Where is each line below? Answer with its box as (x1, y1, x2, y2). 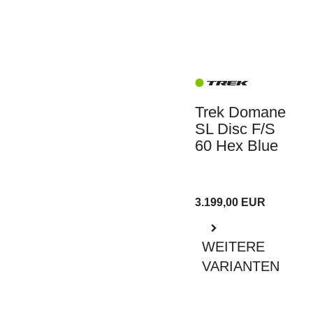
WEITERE (202, 239, 265, 255)
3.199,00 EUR (195, 196, 265, 209)
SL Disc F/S (195, 120, 275, 138)
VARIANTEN (202, 259, 279, 275)
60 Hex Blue (195, 137, 278, 155)
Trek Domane (195, 103, 286, 122)
